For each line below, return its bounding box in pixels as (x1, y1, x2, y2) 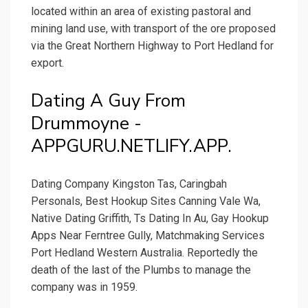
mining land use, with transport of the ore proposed (31, 22, 276, 36)
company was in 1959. (31, 280, 137, 294)
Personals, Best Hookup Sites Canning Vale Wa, (31, 195, 261, 208)
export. (31, 56, 64, 70)
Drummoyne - (31, 111, 142, 136)
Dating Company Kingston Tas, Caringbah (31, 177, 227, 191)
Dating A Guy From (31, 89, 186, 113)
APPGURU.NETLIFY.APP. (31, 134, 232, 159)
